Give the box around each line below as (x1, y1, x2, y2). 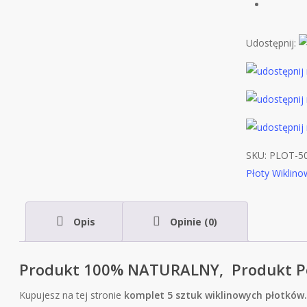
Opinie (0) (167, 215, 218, 228)
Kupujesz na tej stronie (19, 288, 125, 302)
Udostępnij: (245, 36, 299, 49)
